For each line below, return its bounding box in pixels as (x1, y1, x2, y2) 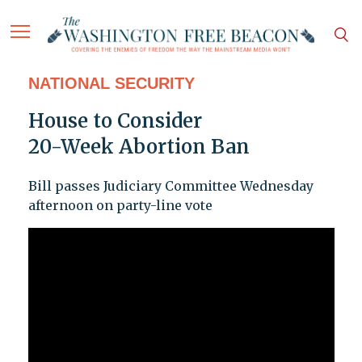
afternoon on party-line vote (27, 197, 213, 214)
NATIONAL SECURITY (27, 74, 195, 93)
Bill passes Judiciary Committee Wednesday (27, 178, 314, 195)
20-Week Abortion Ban (27, 134, 250, 160)
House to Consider (27, 108, 202, 134)
